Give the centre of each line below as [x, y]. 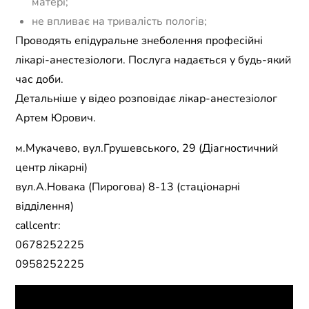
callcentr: [38, 226]
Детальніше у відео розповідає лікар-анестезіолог [147, 99]
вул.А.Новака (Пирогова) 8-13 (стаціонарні [128, 187]
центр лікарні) [52, 168]
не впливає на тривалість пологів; [120, 22]
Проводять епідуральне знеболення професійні [139, 41]
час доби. [40, 80]
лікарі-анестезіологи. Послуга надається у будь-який [153, 60]
